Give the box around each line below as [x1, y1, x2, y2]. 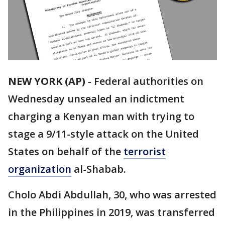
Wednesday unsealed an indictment [8, 92, 184, 106]
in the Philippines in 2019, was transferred [8, 205, 215, 219]
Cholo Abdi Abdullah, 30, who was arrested [8, 188, 216, 202]
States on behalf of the [8, 145, 124, 159]
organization [8, 162, 71, 176]
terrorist [124, 145, 166, 159]
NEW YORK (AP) [8, 74, 85, 88]
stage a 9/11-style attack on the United [8, 127, 199, 141]
